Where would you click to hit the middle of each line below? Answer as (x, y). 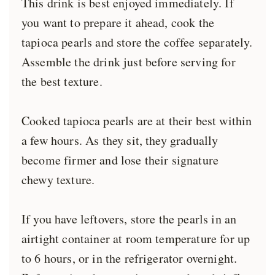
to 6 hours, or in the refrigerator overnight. (130, 258)
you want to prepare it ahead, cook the (118, 22)
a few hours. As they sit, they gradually (120, 140)
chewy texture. (58, 179)
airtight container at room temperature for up (136, 238)
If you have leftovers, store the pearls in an (129, 219)
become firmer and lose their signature (120, 160)
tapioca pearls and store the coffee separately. (137, 42)
